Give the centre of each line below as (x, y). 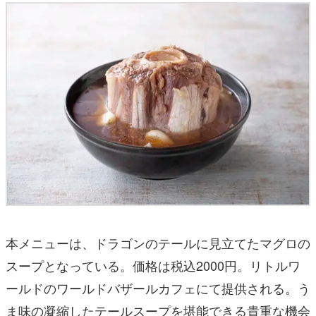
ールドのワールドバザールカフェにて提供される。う (158, 287)
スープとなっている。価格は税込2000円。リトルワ (153, 265)
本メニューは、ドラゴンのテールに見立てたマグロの (158, 242)
